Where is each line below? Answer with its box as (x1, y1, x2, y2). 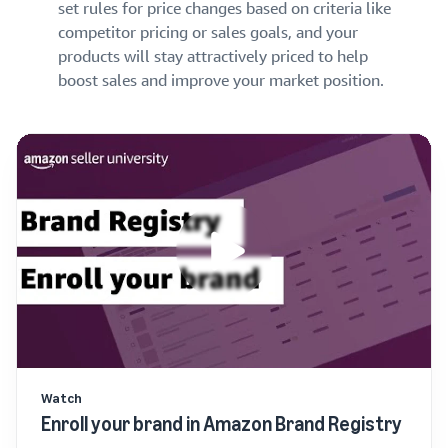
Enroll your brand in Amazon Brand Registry (41, 412, 402, 437)
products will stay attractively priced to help (58, 46, 368, 68)
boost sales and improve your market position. (58, 70, 384, 92)
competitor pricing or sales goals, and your (58, 22, 358, 44)
